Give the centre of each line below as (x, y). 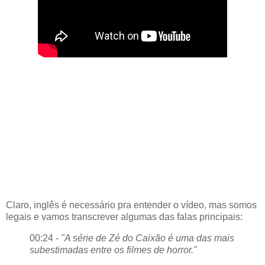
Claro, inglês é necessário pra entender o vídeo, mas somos (131, 205)
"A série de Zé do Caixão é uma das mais (148, 238)
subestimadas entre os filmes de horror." (113, 250)
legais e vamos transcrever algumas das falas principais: (124, 217)
